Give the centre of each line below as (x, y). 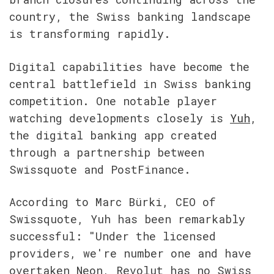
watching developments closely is (120, 118)
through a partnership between (107, 152)
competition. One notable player (113, 101)
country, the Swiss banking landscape (130, 17)
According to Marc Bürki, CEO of (113, 202)
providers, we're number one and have (130, 253)
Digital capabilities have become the (129, 66)
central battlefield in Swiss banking (130, 83)
